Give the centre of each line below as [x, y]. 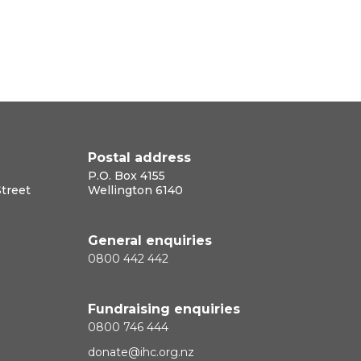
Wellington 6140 [135, 190]
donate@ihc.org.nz [141, 352]
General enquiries [150, 241]
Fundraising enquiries [164, 309]
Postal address [139, 158]
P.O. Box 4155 [127, 176]
